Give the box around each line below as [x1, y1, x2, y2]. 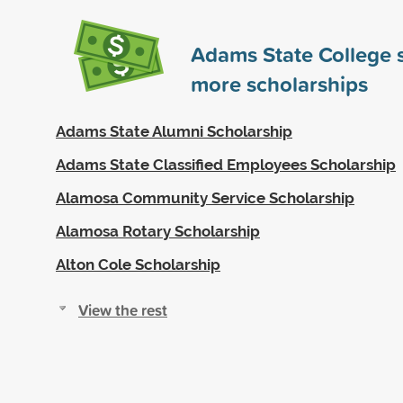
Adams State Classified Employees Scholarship [56, 155, 396, 174]
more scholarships [191, 67, 368, 99]
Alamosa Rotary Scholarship [56, 221, 260, 240]
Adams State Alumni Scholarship [56, 121, 292, 140]
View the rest [78, 298, 167, 321]
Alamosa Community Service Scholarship [56, 188, 354, 207]
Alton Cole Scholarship [56, 255, 220, 273]
